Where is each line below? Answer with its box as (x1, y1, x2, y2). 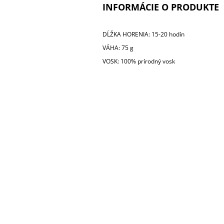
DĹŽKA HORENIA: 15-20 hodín (102, 30, 184, 39)
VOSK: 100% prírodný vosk (102, 57, 175, 66)
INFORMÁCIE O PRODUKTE (102, 1, 219, 13)
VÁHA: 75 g (102, 43, 133, 52)
